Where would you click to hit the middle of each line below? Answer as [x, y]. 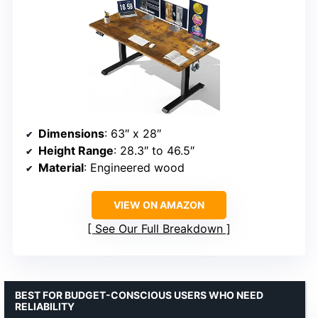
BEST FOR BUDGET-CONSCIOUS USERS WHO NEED [139, 295]
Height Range [76, 151]
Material [61, 168]
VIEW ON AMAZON [159, 205]
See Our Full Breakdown [159, 229]
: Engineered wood [134, 168]
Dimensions [71, 134]
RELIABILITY [45, 307]
